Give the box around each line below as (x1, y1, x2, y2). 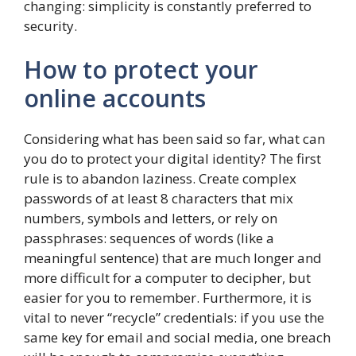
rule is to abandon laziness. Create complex (24, 169, 296, 188)
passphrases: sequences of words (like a (24, 229, 274, 248)
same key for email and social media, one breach (24, 328, 331, 347)
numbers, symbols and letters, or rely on (24, 209, 277, 228)
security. (24, 16, 77, 35)
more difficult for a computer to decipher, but (24, 269, 311, 288)
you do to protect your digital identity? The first (24, 149, 321, 168)
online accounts (24, 82, 206, 115)
